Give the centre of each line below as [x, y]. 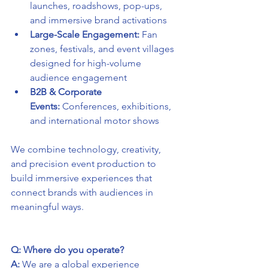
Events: [45, 106]
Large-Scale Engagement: [85, 35]
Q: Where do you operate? [67, 250]
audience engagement [78, 78]
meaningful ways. [47, 207]
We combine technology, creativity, [87, 150]
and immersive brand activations [98, 20]
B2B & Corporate [67, 92]
